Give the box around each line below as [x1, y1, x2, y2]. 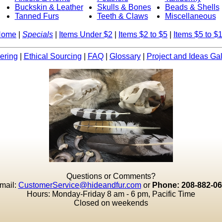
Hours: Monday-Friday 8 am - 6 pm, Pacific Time [27, 190, 195, 198]
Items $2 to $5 [118, 30, 167, 39]
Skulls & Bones [97, 3, 151, 11]
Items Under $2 [59, 30, 112, 39]
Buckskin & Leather [14, 3, 83, 11]
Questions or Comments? [66, 172, 156, 180]
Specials [22, 30, 53, 39]
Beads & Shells [165, 3, 220, 11]
